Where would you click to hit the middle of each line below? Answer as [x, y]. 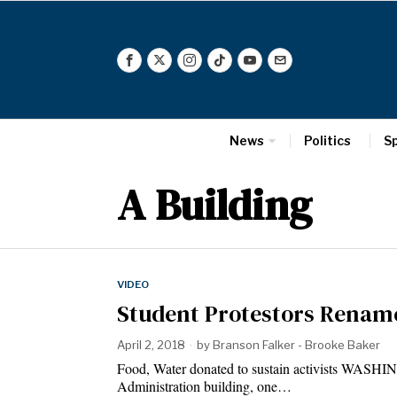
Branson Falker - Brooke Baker [296, 345]
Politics [327, 140]
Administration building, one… [204, 386]
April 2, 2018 [151, 345]
